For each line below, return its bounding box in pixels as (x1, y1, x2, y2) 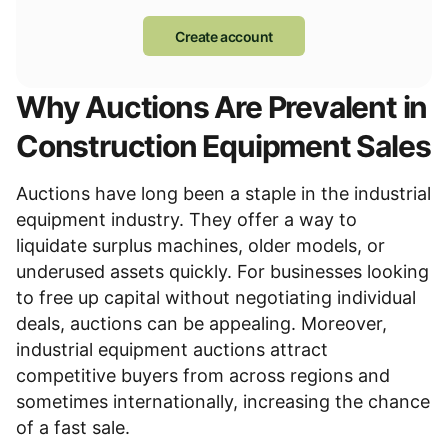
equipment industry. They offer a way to (16, 209, 357, 230)
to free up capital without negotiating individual (16, 287, 416, 308)
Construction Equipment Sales (16, 128, 431, 164)
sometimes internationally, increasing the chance (16, 391, 430, 412)
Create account (174, 27, 274, 45)
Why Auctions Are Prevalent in (16, 89, 428, 125)
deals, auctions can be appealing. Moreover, (16, 313, 387, 334)
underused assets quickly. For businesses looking (16, 261, 429, 282)
